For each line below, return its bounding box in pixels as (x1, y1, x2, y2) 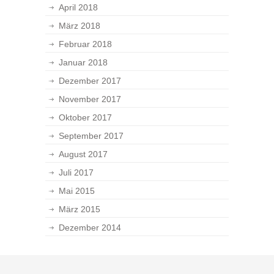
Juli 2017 (59, 168, 94, 177)
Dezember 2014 (59, 223, 121, 232)
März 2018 (59, 21, 100, 31)
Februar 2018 (59, 39, 112, 49)
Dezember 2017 (59, 76, 121, 86)
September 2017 (59, 131, 124, 141)
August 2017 (59, 149, 108, 159)
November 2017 (59, 94, 121, 104)
